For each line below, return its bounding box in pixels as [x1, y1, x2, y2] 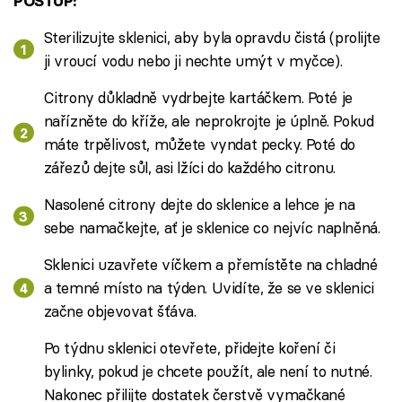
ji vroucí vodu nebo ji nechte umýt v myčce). [43, 50, 343, 70]
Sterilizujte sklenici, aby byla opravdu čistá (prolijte [43, 27, 380, 47]
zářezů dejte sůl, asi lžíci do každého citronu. [43, 157, 336, 177]
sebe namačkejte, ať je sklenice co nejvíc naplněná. [43, 217, 380, 237]
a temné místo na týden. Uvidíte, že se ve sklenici [43, 277, 374, 297]
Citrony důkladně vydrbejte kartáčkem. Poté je [43, 87, 353, 107]
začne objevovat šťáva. [43, 301, 197, 320]
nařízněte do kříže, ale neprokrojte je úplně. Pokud [43, 110, 374, 130]
